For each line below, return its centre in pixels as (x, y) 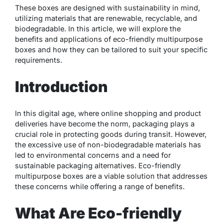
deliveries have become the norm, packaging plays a (105, 123)
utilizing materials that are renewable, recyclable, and (106, 18)
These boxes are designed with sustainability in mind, (108, 8)
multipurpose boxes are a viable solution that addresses (111, 176)
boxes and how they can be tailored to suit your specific (111, 50)
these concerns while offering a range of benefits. (100, 186)
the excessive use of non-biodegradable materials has (108, 144)
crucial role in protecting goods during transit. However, (111, 134)
